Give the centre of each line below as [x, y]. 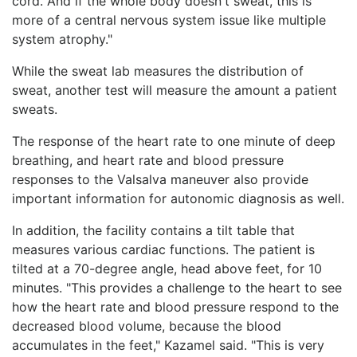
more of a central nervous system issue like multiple [169, 20]
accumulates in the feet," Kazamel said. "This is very [168, 345]
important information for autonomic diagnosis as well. [178, 198]
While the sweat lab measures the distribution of [158, 71]
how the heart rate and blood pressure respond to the [175, 306]
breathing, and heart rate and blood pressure [148, 160]
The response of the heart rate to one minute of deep [174, 141]
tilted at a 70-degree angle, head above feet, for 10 [167, 268]
